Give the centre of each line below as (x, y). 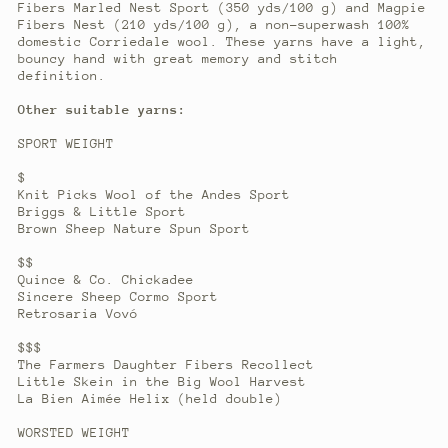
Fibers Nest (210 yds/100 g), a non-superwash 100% (213, 24)
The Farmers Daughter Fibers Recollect (165, 364)
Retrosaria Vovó (77, 313)
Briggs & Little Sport (101, 211)
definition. (61, 75)
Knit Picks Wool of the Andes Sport (153, 194)
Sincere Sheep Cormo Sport (117, 296)
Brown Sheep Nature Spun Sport (133, 228)
